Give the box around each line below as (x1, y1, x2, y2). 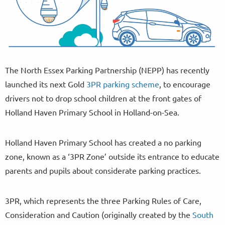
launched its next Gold (5, 79, 86, 89)
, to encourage (159, 79, 210, 89)
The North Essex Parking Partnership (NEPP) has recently (5, 65, 209, 75)
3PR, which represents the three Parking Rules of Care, (5, 195, 201, 206)
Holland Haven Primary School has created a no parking (5, 137, 201, 148)
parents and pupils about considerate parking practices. (5, 165, 201, 176)
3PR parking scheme (86, 79, 159, 89)
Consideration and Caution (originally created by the (5, 209, 192, 220)
